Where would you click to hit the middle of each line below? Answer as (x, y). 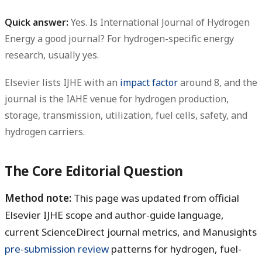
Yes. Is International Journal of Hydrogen (159, 23)
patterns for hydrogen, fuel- (175, 249)
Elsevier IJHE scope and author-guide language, (114, 215)
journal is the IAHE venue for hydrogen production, (117, 99)
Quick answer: (37, 23)
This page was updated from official (155, 198)
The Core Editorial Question (94, 171)
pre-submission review (57, 249)
